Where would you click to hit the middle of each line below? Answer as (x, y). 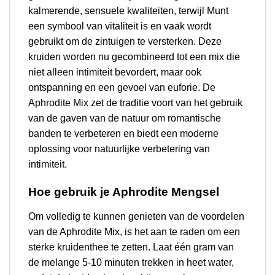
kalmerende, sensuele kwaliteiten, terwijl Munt (128, 11)
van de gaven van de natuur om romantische (125, 118)
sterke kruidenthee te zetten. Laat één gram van (131, 247)
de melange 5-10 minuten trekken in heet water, (131, 263)
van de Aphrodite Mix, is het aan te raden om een (134, 232)
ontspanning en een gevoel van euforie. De (122, 88)
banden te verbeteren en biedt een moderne (123, 134)
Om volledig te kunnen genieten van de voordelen (136, 217)
